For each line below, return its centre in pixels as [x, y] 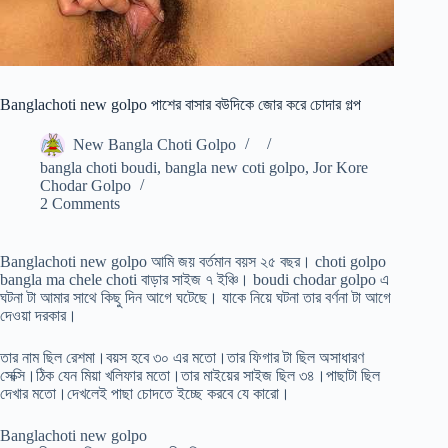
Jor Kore [340, 168]
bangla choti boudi [98, 168]
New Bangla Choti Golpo [154, 145]
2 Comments [80, 204]
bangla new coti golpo [235, 168]
